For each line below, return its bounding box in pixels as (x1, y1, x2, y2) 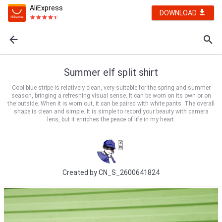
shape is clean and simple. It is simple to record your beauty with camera (13, 108, 209, 115)
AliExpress (30, 4, 63, 12)
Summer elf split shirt (64, 66, 158, 78)
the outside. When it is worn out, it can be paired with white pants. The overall (7, 100, 215, 107)
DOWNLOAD (160, 9, 198, 17)
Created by (62, 168, 99, 176)
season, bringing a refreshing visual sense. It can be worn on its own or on (11, 92, 211, 99)
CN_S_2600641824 (99, 168, 160, 176)
